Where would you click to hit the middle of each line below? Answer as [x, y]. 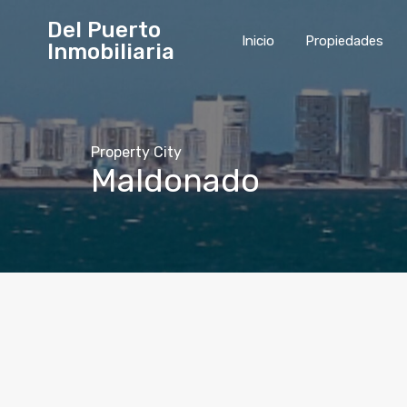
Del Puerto [104, 30]
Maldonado [175, 180]
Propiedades [344, 41]
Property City [136, 152]
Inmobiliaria [111, 52]
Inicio [258, 41]
